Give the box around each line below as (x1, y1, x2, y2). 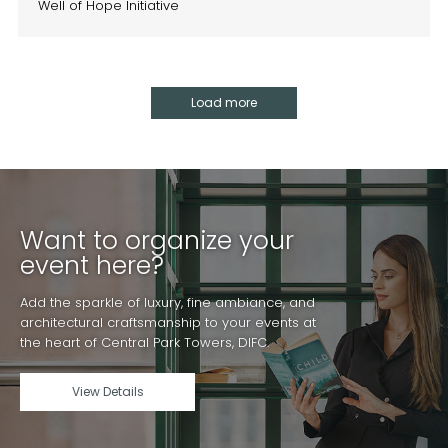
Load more (191, 94, 257, 111)
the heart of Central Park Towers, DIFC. (20, 332, 270, 352)
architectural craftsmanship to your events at (20, 312, 317, 332)
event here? (20, 247, 165, 283)
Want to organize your (20, 222, 295, 258)
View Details (71, 382, 144, 400)
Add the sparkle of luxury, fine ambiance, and (20, 292, 316, 312)
